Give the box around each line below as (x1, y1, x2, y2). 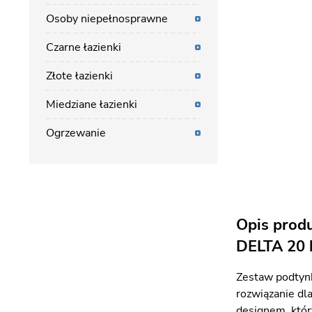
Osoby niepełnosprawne (46, 11, 168, 26)
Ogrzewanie (46, 125, 106, 141)
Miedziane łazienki (46, 97, 137, 112)
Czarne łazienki (46, 40, 121, 55)
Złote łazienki (46, 68, 113, 84)
